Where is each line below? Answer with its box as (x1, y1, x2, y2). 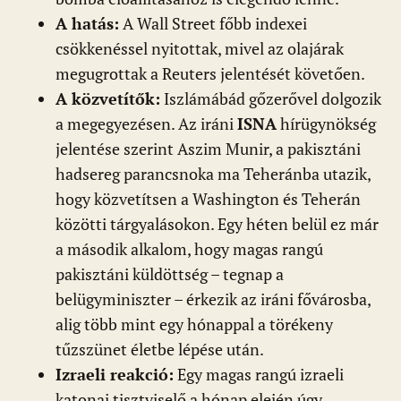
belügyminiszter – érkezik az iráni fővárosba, (55, 289, 371, 311)
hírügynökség (277, 114, 376, 135)
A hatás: (55, 13, 119, 35)
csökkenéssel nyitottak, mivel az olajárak (55, 38, 344, 60)
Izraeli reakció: (55, 364, 174, 386)
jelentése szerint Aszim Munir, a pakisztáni (55, 139, 361, 160)
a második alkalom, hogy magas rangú (55, 239, 323, 260)
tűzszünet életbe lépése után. (55, 339, 264, 361)
